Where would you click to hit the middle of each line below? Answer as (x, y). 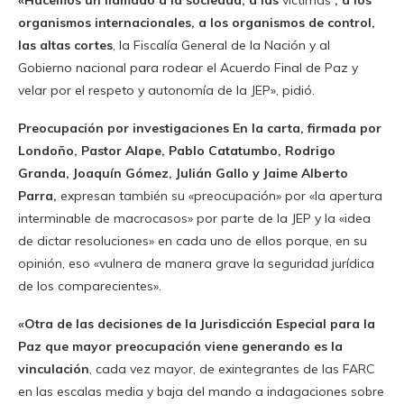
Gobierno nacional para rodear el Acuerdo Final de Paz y (188, 68)
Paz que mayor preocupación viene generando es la (180, 347)
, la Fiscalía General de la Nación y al (221, 46)
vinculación (54, 369)
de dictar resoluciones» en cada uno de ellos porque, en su (193, 241)
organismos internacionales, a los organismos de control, (197, 23)
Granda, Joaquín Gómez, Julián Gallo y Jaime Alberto (183, 174)
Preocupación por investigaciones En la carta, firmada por (200, 129)
